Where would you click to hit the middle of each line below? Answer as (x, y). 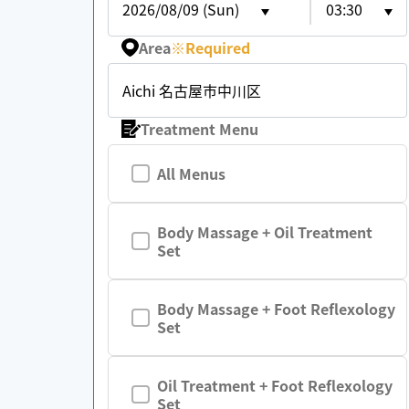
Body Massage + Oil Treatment (265, 232)
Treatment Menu (200, 129)
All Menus (191, 173)
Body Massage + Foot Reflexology (276, 309)
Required (218, 47)
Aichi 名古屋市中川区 (192, 90)
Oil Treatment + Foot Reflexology (275, 385)
